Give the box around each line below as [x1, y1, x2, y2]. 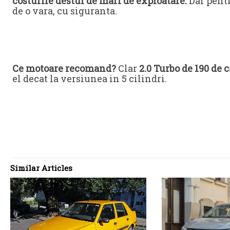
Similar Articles [10, 162, 72, 173]
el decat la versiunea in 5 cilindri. [12, 72, 167, 85]
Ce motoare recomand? [12, 62, 116, 74]
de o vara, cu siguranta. [12, 4, 117, 17]
